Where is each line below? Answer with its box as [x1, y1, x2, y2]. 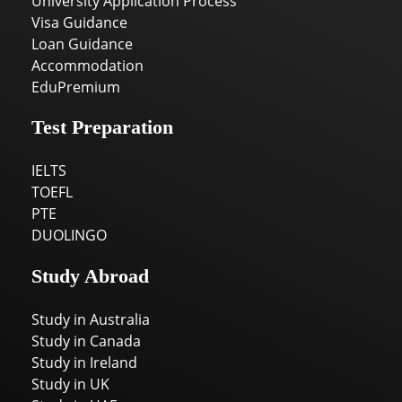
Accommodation [31, 55, 144, 75]
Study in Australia [31, 309, 150, 329]
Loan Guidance [31, 33, 133, 54]
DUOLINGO [31, 225, 107, 246]
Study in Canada [31, 330, 141, 351]
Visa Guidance [31, 12, 127, 32]
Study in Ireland [31, 352, 137, 372]
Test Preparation [31, 116, 173, 138]
